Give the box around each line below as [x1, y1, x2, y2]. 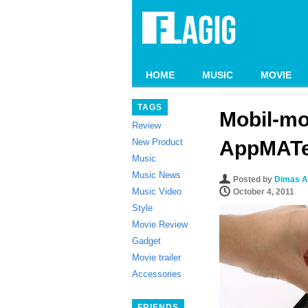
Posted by [233, 175, 274, 184]
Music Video [132, 186, 181, 197]
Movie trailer [132, 252, 181, 263]
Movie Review [132, 219, 188, 230]
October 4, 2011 [233, 187, 294, 197]
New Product [132, 137, 183, 147]
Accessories [132, 269, 181, 279]
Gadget [132, 236, 161, 246]
